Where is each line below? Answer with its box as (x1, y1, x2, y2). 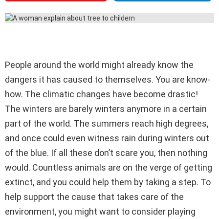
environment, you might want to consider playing (5, 206, 196, 217)
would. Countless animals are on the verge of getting (5, 162, 212, 173)
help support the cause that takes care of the (5, 192, 184, 202)
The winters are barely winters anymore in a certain (5, 104, 207, 114)
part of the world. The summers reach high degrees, (5, 118, 208, 129)
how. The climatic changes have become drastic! (5, 89, 198, 100)
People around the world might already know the (5, 60, 194, 70)
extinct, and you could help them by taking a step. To (5, 177, 211, 188)
